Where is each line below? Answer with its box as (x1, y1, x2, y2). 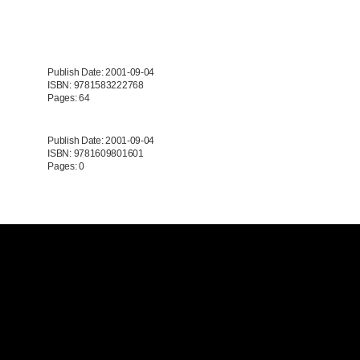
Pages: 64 (47, 92, 90, 104)
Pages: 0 (47, 161, 84, 173)
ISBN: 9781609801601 (47, 148, 144, 160)
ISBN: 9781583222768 (47, 80, 144, 92)
